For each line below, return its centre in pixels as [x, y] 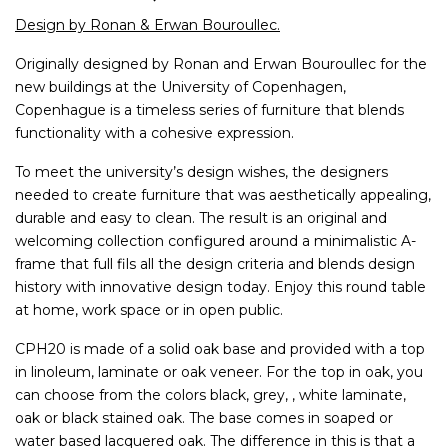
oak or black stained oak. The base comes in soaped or [204, 417]
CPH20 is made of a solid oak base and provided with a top [220, 348]
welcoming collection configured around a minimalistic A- [215, 240]
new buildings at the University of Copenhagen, [180, 86]
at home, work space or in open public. [149, 309]
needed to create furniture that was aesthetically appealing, [223, 194]
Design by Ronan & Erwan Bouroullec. [147, 24]
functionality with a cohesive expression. [154, 132]
